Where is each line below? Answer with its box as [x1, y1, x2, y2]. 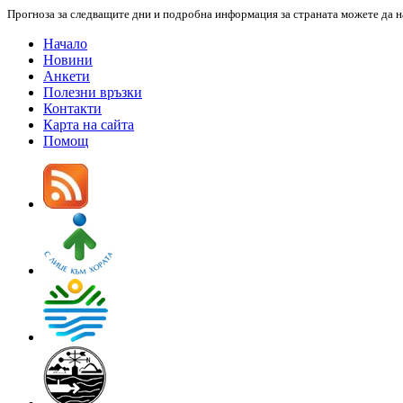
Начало [43, 35, 87, 51]
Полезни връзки [43, 84, 142, 100]
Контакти [43, 100, 102, 116]
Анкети [43, 67, 90, 84]
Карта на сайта [43, 116, 134, 132]
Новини [43, 51, 93, 67]
